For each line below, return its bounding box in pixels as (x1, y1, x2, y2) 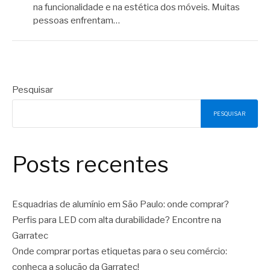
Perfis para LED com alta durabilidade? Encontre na (12, 214, 221, 225)
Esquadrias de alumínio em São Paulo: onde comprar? (12, 198, 229, 210)
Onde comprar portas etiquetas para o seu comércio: (12, 245, 227, 257)
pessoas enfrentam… (33, 14, 120, 26)
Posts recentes (12, 151, 169, 178)
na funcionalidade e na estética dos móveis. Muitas (33, 1, 240, 13)
